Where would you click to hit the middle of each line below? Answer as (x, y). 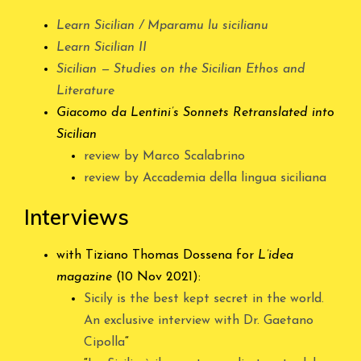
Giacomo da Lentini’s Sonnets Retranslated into (195, 112)
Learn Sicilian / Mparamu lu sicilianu (162, 25)
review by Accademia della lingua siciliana (205, 178)
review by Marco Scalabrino (164, 156)
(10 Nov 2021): (156, 277)
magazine (84, 277)
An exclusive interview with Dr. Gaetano (199, 320)
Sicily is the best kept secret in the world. (204, 299)
